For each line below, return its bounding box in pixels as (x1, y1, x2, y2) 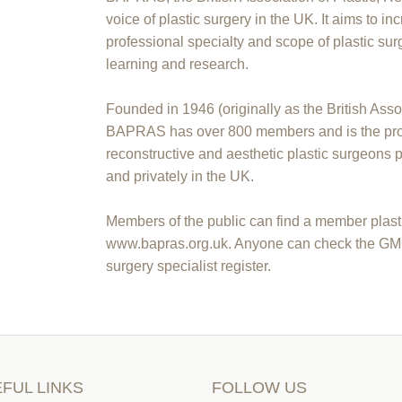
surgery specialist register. (106, 258, 275, 274)
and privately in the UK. (106, 168, 255, 184)
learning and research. (106, 56, 249, 72)
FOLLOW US (212, 379, 308, 398)
